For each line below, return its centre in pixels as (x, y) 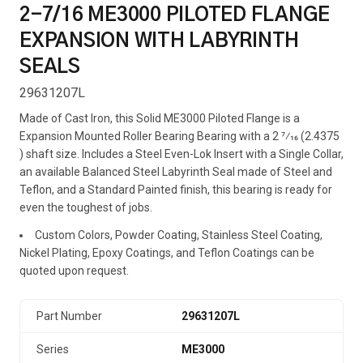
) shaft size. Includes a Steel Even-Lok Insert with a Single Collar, (181, 154)
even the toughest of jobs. (86, 207)
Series (53, 349)
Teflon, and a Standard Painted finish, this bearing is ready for (176, 190)
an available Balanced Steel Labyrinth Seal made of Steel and (176, 172)
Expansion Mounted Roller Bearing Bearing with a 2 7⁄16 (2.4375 (179, 136)
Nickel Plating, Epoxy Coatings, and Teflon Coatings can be (167, 253)
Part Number (69, 316)
